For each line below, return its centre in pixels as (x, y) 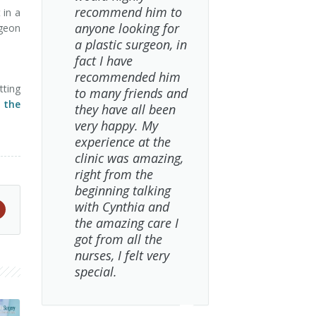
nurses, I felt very (122, 255)
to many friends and (131, 93)
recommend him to (128, 12)
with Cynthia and (122, 207)
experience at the (122, 142)
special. (96, 272)
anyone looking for (127, 28)
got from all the (118, 239)
